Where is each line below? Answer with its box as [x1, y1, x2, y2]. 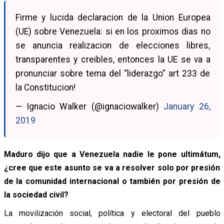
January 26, [163, 101, 210, 111]
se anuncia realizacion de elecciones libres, [15, 40, 210, 50]
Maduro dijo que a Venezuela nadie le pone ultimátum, [3, 149, 220, 159]
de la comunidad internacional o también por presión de [3, 176, 220, 186]
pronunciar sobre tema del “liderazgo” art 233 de [15, 68, 210, 78]
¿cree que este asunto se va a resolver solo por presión [3, 162, 220, 172]
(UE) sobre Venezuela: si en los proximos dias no [15, 26, 210, 36]
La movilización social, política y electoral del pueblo [3, 208, 220, 218]
